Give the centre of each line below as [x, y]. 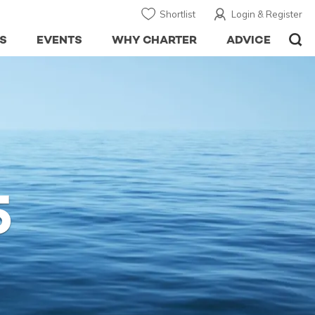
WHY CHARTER [154, 40]
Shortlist [178, 14]
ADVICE [249, 40]
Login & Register [267, 14]
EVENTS [59, 40]
